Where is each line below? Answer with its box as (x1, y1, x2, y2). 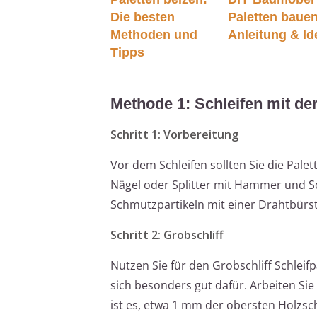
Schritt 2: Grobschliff (110, 226, 224, 243)
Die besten (110, 9, 175, 24)
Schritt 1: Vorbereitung (110, 126, 238, 142)
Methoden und (110, 27, 197, 42)
